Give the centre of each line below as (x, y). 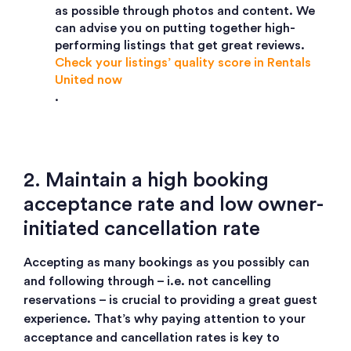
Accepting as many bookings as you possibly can (166, 263)
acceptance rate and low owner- (174, 205)
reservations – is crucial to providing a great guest (170, 300)
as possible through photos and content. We (185, 11)
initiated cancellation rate (142, 229)
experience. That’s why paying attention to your (165, 319)
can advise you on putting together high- (175, 29)
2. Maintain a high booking (146, 181)
